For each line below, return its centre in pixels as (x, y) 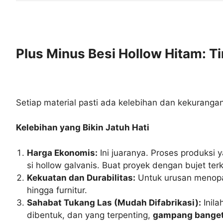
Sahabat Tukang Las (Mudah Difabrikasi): (114, 202)
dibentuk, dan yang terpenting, (90, 215)
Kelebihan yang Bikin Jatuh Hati (83, 128)
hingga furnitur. (57, 190)
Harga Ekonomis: (62, 153)
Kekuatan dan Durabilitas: (81, 177)
